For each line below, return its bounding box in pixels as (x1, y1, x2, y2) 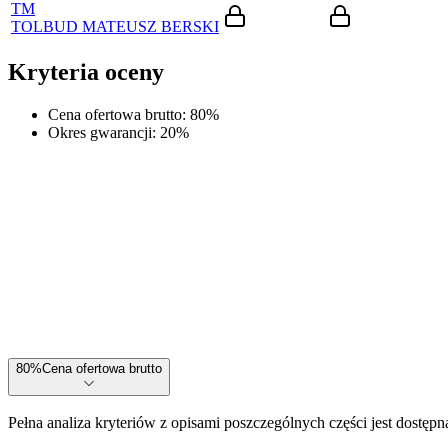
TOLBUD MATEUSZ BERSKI (11, 17, 219, 35)
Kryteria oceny (8, 58, 164, 85)
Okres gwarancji (48, 123, 152, 141)
